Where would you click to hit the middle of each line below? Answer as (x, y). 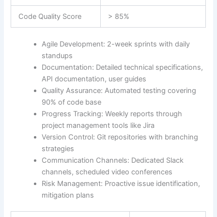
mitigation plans (68, 195)
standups (57, 55)
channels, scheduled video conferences (107, 172)
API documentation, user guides (94, 79)
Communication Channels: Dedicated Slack (113, 160)
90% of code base (72, 102)
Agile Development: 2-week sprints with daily (116, 44)
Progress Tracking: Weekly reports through (112, 114)
